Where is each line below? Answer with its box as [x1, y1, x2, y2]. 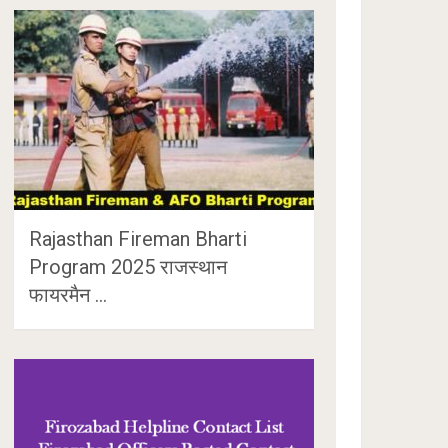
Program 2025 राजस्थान [29, 254, 228, 279]
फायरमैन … [29, 282, 108, 307]
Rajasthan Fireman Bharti [29, 226, 248, 251]
